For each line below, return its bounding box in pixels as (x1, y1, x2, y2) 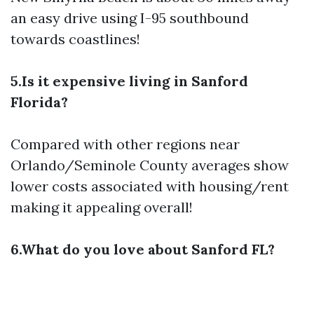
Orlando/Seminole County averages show (11, 156, 289, 174)
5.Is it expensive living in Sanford (11, 72, 248, 90)
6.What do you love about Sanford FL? (11, 240, 275, 258)
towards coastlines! (11, 30, 140, 48)
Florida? (11, 93, 68, 111)
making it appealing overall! (11, 198, 193, 216)
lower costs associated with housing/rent (11, 177, 289, 195)
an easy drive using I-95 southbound (11, 9, 249, 27)
